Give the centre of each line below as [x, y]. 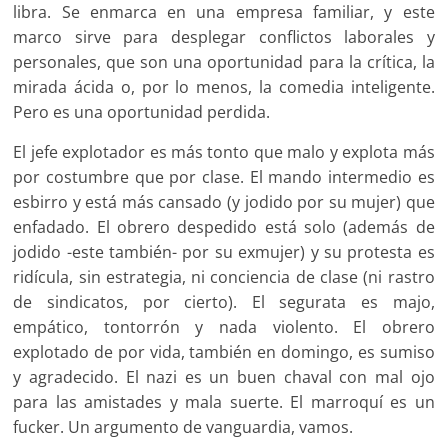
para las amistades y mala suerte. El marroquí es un [224, 402]
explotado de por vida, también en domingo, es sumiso [224, 352]
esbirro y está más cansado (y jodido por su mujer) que [224, 202]
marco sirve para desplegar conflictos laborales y [224, 37]
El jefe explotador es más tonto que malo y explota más [224, 152]
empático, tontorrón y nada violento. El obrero [224, 327]
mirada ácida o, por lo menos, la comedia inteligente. [224, 87]
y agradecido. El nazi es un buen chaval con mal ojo [224, 377]
